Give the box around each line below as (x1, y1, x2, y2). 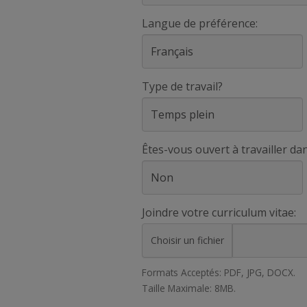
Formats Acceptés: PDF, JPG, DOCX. (142, 266, 295, 279)
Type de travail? (142, 79, 223, 94)
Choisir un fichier (151, 234, 224, 247)
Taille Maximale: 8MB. (142, 282, 236, 295)
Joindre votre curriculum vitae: (142, 205, 296, 220)
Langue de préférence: (142, 16, 258, 31)
